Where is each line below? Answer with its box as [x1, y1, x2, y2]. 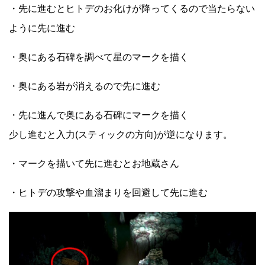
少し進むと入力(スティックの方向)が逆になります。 [9, 129, 232, 140]
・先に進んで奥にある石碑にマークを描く [9, 109, 189, 120]
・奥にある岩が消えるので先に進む [9, 80, 160, 91]
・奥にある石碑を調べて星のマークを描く [9, 51, 189, 62]
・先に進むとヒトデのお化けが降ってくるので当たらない [9, 3, 255, 14]
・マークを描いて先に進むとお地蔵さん [9, 158, 179, 169]
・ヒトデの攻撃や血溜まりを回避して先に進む [9, 187, 208, 198]
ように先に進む [9, 22, 75, 33]
